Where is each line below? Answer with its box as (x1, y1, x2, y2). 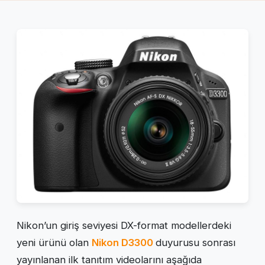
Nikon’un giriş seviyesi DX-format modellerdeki (17, 219, 231, 232)
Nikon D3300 (92, 237, 153, 249)
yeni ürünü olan (17, 237, 92, 249)
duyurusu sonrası (156, 237, 235, 249)
